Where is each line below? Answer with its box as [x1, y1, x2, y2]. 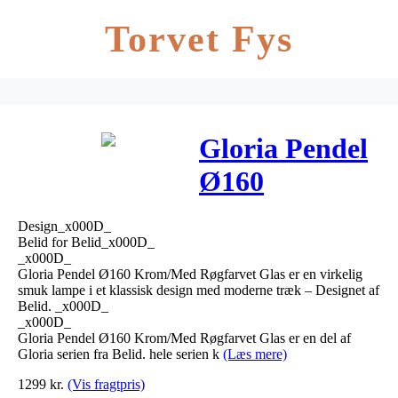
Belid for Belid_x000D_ [18, 234, 155, 250]
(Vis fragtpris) [68, 376, 145, 392]
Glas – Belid [199, 264, 346, 297]
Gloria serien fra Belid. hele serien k [18, 346, 223, 362]
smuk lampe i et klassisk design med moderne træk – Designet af [18, 282, 379, 298]
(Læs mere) [223, 346, 287, 362]
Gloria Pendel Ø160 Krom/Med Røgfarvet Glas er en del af [18, 330, 351, 346]
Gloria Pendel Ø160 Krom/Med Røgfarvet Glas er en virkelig [18, 266, 362, 282]
